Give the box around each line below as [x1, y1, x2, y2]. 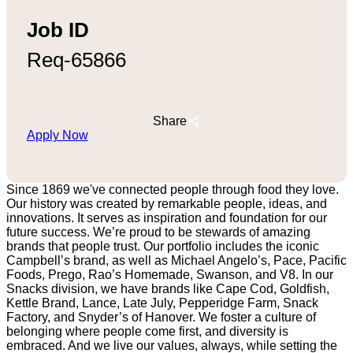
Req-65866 [26, 49, 126, 72]
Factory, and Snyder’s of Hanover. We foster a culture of [6, 310, 316, 325]
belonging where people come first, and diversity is [6, 325, 288, 339]
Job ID [26, 19, 89, 42]
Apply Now [26, 128, 88, 143]
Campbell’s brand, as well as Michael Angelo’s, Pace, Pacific [6, 254, 347, 268]
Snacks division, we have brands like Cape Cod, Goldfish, [6, 282, 329, 296]
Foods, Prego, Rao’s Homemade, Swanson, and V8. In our [6, 268, 333, 282]
